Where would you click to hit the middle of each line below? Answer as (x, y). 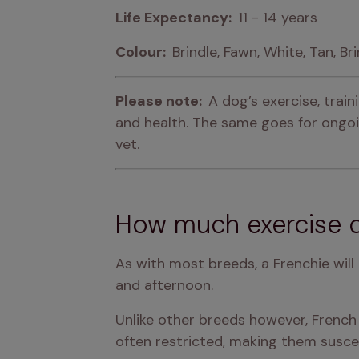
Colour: (144, 52)
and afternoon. (164, 285)
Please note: (162, 101)
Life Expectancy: (177, 18)
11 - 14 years (278, 18)
